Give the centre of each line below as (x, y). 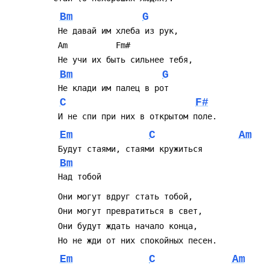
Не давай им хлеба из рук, (118, 30)
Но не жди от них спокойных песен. (137, 241)
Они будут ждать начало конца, (128, 226)
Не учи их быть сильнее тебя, (125, 60)
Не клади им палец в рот (113, 88)
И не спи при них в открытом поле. (137, 116)
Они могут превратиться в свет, (130, 211)
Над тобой (80, 177)
